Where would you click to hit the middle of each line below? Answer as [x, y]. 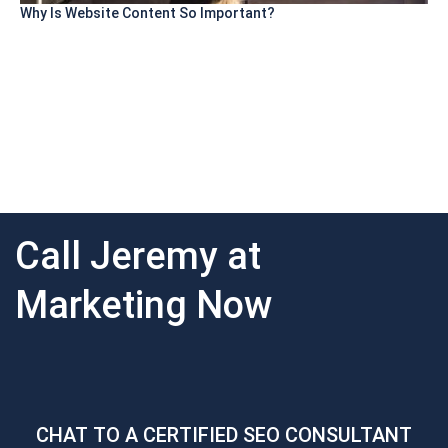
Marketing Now [143, 305]
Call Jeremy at [138, 256]
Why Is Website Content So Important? [147, 13]
